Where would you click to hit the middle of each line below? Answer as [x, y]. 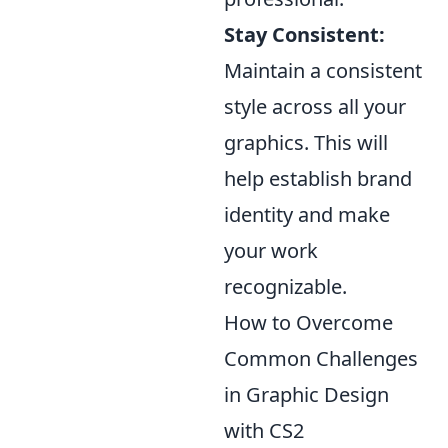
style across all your [315, 106]
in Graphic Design [306, 394]
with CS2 [264, 430]
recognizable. [285, 286]
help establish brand [318, 178]
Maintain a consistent [323, 70]
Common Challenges [321, 358]
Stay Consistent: [304, 34]
